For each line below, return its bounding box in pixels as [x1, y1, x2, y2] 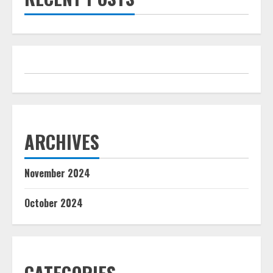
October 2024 [24, 196, 83, 211]
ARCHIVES [24, 128, 99, 156]
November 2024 [24, 166, 90, 181]
